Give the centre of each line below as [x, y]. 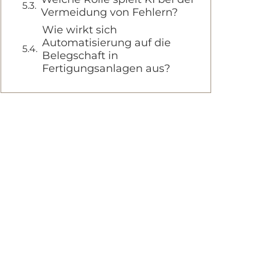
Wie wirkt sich [80, 30]
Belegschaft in [80, 56]
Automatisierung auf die [106, 43]
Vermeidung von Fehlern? [109, 12]
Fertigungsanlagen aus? [106, 68]
